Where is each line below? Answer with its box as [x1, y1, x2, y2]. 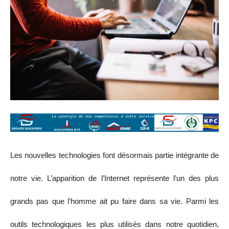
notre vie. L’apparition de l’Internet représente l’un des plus [10, 173, 219, 182]
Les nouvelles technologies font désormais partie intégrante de [10, 150, 219, 159]
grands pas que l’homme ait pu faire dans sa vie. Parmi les [10, 196, 219, 205]
